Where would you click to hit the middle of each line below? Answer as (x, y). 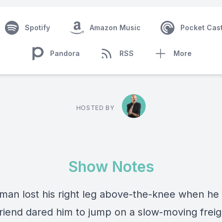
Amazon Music (115, 28)
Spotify (37, 28)
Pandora (65, 53)
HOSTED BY (95, 108)
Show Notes (111, 166)
